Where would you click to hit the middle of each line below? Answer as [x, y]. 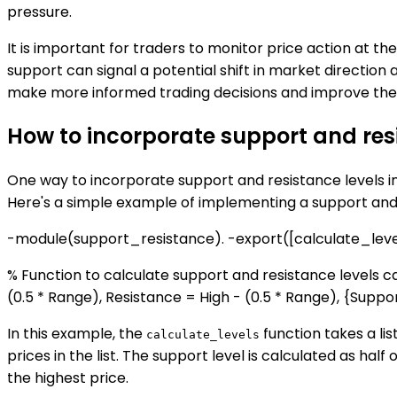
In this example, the [77, 334]
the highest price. [68, 378]
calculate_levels [203, 335]
